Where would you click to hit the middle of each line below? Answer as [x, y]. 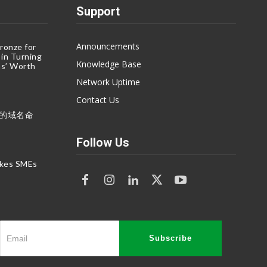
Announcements [108, 46]
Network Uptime [108, 82]
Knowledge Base [109, 64]
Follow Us [103, 142]
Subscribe [171, 238]
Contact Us [98, 100]
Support [98, 11]
